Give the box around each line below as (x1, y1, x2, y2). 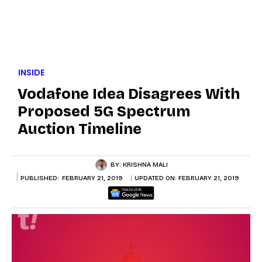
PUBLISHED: (20, 174, 59, 182)
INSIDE (18, 66, 44, 78)
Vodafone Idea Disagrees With (18, 85, 240, 103)
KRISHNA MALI (122, 160, 168, 168)
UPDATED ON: (135, 174, 178, 182)
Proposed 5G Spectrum (18, 102, 190, 120)
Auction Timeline (18, 120, 142, 138)
